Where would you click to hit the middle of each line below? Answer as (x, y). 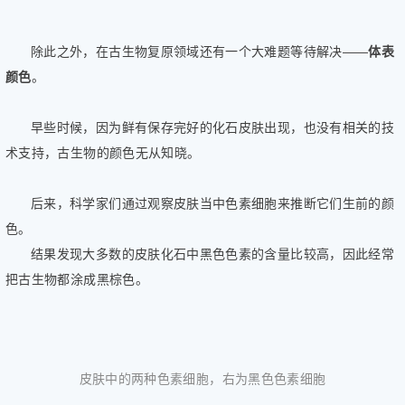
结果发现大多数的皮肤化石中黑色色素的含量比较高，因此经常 (213, 254)
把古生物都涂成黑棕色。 (77, 279)
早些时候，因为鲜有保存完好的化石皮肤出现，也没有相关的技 (213, 127)
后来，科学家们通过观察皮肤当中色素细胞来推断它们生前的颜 (213, 203)
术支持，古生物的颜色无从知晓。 (103, 152)
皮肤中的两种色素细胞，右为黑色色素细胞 (202, 378)
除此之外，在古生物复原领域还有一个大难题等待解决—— (200, 51)
